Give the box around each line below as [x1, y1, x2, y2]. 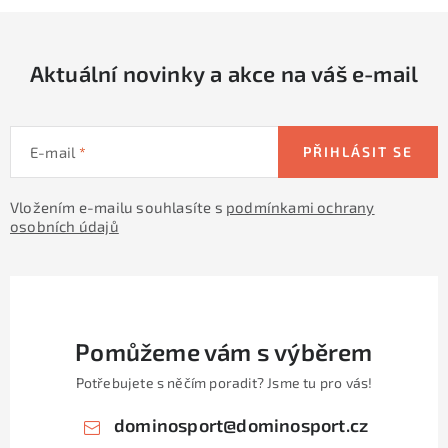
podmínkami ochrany [225, 198, 375, 216]
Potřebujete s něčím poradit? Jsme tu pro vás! [75, 373, 373, 391]
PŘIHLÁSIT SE [303, 143, 413, 160]
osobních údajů [10, 217, 119, 235]
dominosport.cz [236, 413, 369, 436]
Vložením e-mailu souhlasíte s [10, 198, 226, 216]
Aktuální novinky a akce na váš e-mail [29, 60, 419, 86]
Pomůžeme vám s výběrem [75, 336, 373, 366]
